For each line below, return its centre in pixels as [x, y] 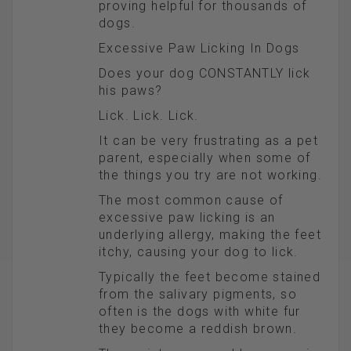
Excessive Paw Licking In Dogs [199, 49]
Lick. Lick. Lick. [149, 116]
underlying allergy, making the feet [210, 235]
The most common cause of [191, 201]
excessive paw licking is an [187, 218]
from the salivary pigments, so [198, 295]
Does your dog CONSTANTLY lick [205, 74]
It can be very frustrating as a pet [208, 141]
